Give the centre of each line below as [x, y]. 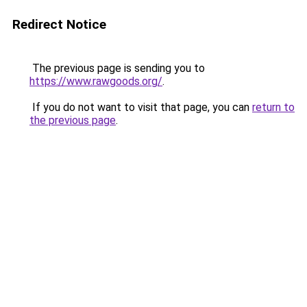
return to [273, 107]
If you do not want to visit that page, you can [141, 107]
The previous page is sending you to [117, 68]
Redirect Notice [59, 24]
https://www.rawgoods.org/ [96, 81]
